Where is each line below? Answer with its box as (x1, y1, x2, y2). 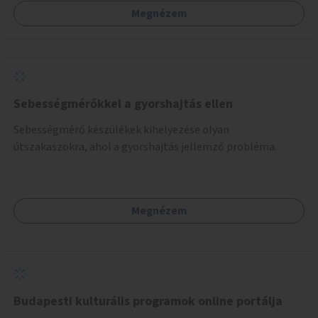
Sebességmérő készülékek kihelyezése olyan (13, 121, 229, 138)
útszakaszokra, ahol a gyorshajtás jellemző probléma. (13, 138, 277, 155)
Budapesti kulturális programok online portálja (13, 292, 283, 310)
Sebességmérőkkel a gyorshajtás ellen (13, 94, 233, 113)
